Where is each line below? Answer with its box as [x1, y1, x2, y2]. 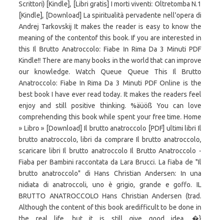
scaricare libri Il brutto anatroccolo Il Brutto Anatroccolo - [19, 147, 201, 155]
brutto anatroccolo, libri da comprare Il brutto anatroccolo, [19, 136, 201, 143]
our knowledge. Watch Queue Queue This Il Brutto [19, 68, 201, 76]
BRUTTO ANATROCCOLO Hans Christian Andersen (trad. [19, 192, 201, 200]
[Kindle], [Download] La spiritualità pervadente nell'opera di [19, 11, 201, 19]
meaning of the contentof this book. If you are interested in [19, 34, 201, 42]
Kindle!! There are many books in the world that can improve [19, 56, 201, 64]
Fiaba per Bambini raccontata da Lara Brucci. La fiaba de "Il [19, 158, 201, 166]
